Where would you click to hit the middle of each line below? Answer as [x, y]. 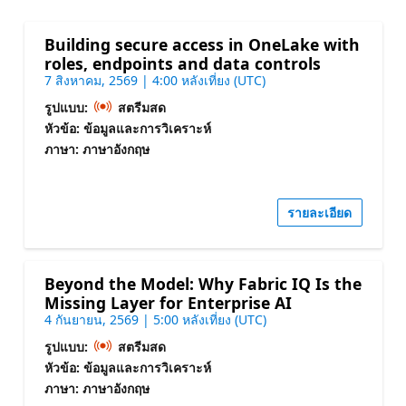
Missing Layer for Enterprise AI [168, 302]
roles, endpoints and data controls [182, 64]
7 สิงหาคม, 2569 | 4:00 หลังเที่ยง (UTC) [155, 81]
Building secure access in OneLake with [202, 45]
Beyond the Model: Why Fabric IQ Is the [203, 283]
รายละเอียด [319, 212]
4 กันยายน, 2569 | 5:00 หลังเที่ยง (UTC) [155, 319]
